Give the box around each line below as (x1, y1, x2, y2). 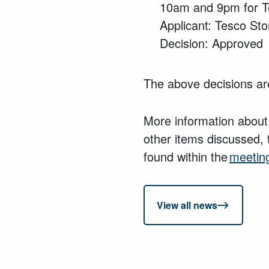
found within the (144, 148, 229, 166)
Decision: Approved (160, 34, 267, 52)
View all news (157, 198, 217, 213)
